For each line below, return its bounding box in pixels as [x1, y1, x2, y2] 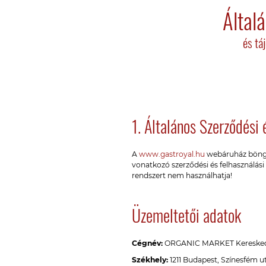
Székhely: [132, 255, 168, 264]
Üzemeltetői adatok [132, 203, 241, 227]
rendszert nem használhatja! [132, 171, 232, 180]
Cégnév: [132, 239, 163, 248]
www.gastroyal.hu [139, 150, 205, 159]
